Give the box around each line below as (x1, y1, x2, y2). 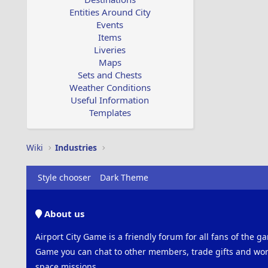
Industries (54, 142, 97, 153)
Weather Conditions (69, 81, 151, 93)
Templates (89, 106, 131, 118)
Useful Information (71, 94, 150, 106)
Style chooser (37, 172, 91, 183)
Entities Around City (69, 6, 151, 18)
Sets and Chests (78, 69, 142, 81)
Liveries (94, 44, 126, 56)
